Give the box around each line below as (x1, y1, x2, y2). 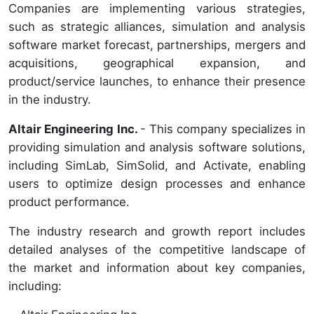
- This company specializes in (139, 121, 306, 136)
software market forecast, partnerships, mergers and (8, 37, 306, 52)
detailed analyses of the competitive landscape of (8, 242, 306, 257)
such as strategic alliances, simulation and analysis (8, 19, 306, 34)
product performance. (8, 194, 130, 209)
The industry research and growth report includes (8, 224, 306, 238)
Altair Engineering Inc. (8, 121, 140, 136)
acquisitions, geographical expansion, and (8, 55, 306, 70)
